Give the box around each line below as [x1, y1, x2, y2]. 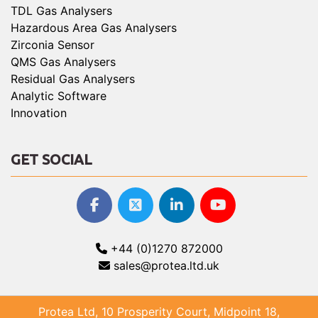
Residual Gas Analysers [11, 72, 135, 87]
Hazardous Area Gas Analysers [11, 21, 177, 35]
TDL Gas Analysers [11, 4, 112, 18]
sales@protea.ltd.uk [110, 258, 219, 273]
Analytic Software [11, 89, 106, 104]
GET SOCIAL [11, 151, 92, 168]
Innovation [11, 106, 67, 121]
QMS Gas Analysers [11, 55, 116, 70]
